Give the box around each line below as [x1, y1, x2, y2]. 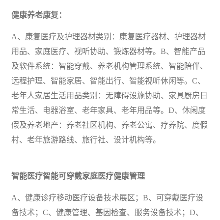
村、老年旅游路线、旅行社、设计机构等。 [11, 135, 161, 144]
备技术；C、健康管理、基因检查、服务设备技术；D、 [11, 208, 203, 217]
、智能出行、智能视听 [82, 76, 161, 85]
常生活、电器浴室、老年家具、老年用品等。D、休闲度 [11, 106, 206, 114]
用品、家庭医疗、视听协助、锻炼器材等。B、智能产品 [11, 47, 205, 55]
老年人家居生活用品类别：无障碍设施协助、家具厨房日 [11, 91, 208, 100]
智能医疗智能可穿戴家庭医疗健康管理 [11, 171, 145, 180]
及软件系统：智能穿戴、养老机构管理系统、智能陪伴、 [11, 61, 208, 70]
